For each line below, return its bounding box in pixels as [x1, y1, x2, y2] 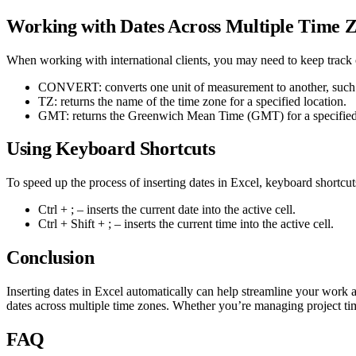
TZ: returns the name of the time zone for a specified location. [38, 94, 346, 108]
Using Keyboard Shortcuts [6, 138, 215, 160]
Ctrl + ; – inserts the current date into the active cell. [38, 203, 296, 217]
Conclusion [6, 247, 95, 269]
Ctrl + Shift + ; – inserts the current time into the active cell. [38, 217, 334, 231]
